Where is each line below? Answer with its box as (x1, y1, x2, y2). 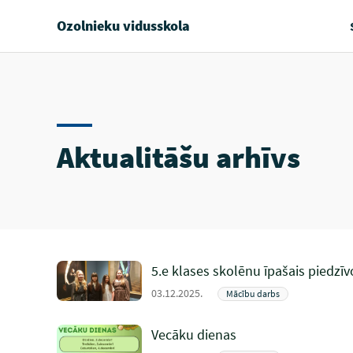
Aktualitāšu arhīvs (57, 139, 300, 176)
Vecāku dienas (151, 325, 236, 344)
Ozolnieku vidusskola (57, 17, 190, 35)
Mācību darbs (226, 288, 280, 299)
